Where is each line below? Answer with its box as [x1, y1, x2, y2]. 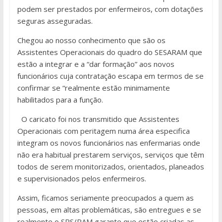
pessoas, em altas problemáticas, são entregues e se [17, 205, 201, 215]
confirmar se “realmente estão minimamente [17, 83, 170, 93]
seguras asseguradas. [17, 16, 93, 26]
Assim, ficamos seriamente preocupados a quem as [17, 193, 194, 203]
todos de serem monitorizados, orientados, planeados [17, 162, 204, 172]
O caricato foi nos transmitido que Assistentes [21, 114, 179, 124]
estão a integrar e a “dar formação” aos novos [17, 59, 174, 69]
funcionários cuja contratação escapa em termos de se [17, 71, 204, 81]
